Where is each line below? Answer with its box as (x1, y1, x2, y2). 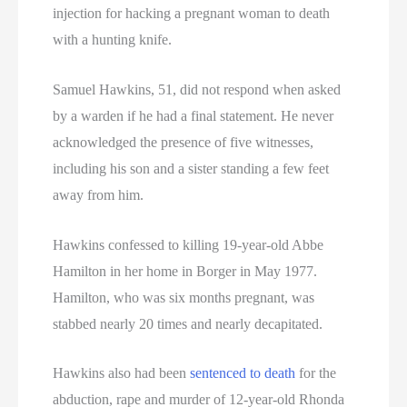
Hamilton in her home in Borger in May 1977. (53, 263, 318, 279)
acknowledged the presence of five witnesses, (53, 134, 314, 150)
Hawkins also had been (53, 365, 191, 382)
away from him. (53, 186, 144, 203)
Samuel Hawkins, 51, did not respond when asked (53, 81, 342, 97)
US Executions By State (18, 133, 157, 148)
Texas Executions (18, 44, 119, 59)
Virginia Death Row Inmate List (18, 266, 203, 282)
